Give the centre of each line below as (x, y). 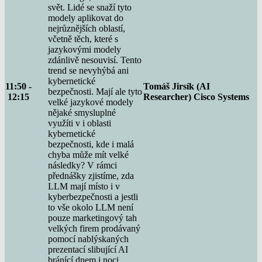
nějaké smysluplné (82, 112)
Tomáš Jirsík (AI (177, 86)
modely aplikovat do (86, 18)
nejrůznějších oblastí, (87, 28)
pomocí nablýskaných (88, 239)
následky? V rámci (82, 165)
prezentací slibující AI (88, 249)
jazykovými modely (85, 49)
